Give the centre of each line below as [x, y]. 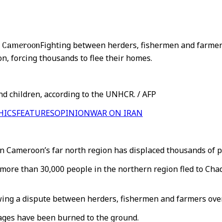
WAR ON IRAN [116, 113]
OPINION [72, 113]
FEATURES [35, 113]
